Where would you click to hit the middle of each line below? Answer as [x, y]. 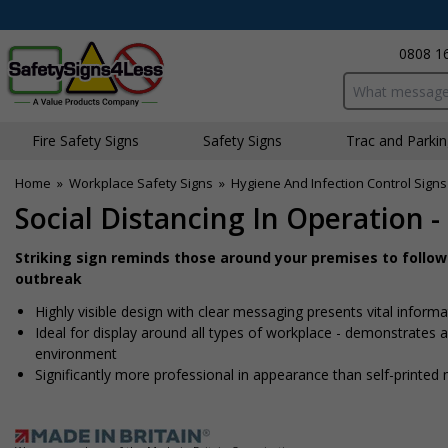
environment [76, 353]
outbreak [48, 278]
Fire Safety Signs [85, 140]
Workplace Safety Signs [141, 183]
